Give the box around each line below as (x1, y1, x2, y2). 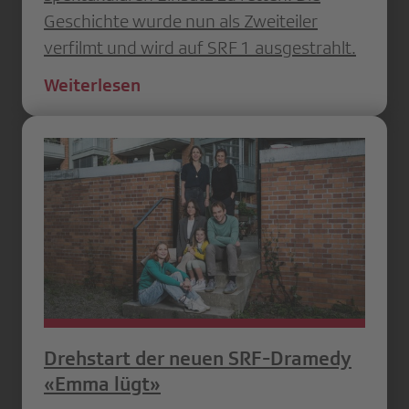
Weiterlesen (44, 75, 141, 96)
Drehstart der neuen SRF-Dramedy (44, 346, 351, 370)
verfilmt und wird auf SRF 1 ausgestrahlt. (44, 37, 356, 58)
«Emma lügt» (44, 372, 161, 395)
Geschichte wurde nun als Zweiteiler (44, 11, 318, 32)
